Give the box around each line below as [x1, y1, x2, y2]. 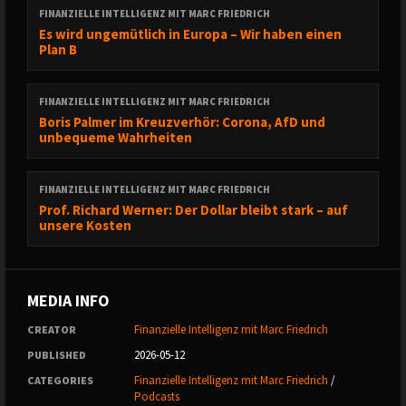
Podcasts [134, 389, 179, 404]
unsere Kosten [39, 217, 131, 234]
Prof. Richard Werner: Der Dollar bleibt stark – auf [39, 201, 348, 218]
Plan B [39, 41, 77, 58]
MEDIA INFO [27, 290, 110, 311]
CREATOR [27, 323, 76, 336]
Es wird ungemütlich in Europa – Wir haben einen [39, 25, 342, 43]
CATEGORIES [27, 373, 93, 387]
